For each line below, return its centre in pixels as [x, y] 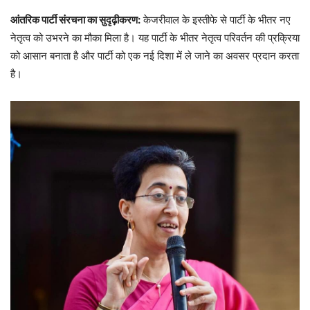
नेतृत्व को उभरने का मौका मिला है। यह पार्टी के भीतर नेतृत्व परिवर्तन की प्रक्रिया [155, 38]
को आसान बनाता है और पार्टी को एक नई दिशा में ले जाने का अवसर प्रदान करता [155, 56]
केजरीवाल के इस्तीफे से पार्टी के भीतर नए [216, 20]
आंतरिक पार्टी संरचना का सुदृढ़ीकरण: [75, 20]
